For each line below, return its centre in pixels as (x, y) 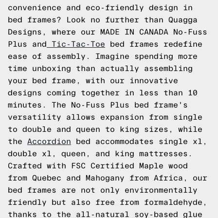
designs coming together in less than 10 (103, 93)
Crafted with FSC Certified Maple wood (98, 166)
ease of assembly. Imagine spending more (103, 56)
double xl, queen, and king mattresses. (100, 154)
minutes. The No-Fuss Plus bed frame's (98, 105)
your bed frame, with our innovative (93, 81)
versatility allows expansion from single (105, 117)
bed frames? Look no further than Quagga (103, 20)
